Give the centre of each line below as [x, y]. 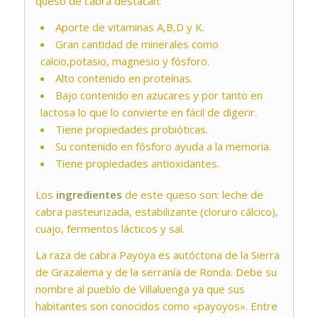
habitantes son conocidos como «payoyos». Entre [156, 306]
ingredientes [87, 195]
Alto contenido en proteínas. [124, 78]
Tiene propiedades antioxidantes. [137, 164]
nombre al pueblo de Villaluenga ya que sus [140, 289]
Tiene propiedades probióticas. [131, 130]
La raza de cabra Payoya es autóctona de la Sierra [157, 254]
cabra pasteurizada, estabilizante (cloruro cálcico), [157, 212]
